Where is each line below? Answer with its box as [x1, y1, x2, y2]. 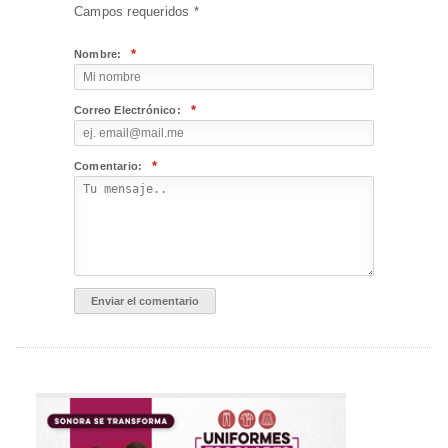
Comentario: [74, 160, 143, 173]
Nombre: [74, 48, 122, 61]
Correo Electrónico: [74, 104, 181, 117]
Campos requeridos [74, 4, 194, 20]
